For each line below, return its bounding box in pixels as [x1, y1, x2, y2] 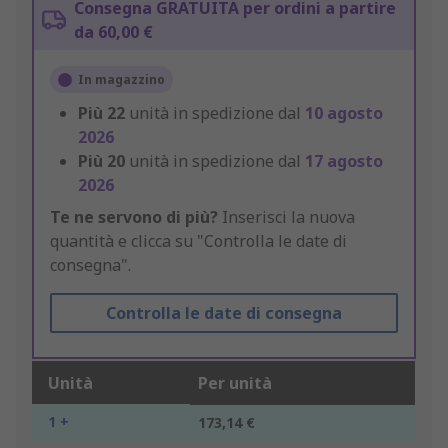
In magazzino [78, 71, 165, 89]
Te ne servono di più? [50, 206, 218, 229]
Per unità [198, 372, 272, 395]
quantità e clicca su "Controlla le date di [50, 230, 347, 253]
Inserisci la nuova [218, 206, 355, 229]
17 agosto [305, 150, 383, 173]
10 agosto [305, 102, 383, 125]
